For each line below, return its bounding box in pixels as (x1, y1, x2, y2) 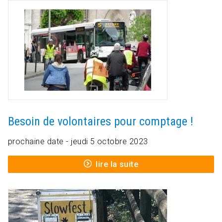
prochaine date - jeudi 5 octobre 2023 (8, 137, 148, 147)
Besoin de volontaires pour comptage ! (8, 114, 193, 129)
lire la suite (96, 160, 139, 169)
